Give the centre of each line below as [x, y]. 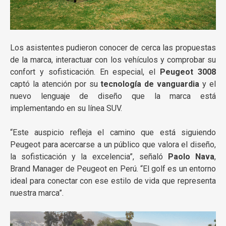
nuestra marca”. [37, 193]
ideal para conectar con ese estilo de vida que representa [113, 181]
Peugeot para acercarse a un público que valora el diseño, [113, 144]
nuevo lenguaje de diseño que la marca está [113, 96]
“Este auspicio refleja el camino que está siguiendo [113, 132]
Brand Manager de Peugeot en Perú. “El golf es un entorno [113, 168]
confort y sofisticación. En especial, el [85, 72]
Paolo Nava [191, 156]
